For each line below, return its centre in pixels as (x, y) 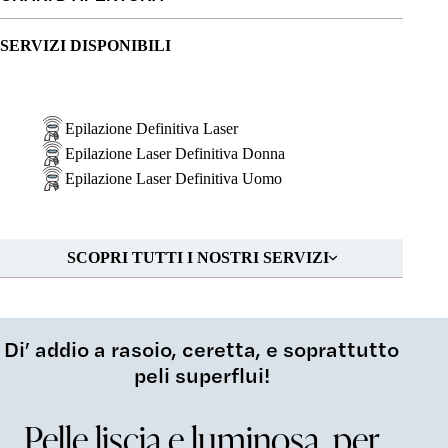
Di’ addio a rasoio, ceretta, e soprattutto (202, 348)
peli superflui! (201, 374)
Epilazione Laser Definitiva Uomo (173, 178)
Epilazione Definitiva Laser (151, 128)
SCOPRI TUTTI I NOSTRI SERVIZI (197, 257)
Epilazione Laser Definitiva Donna (175, 153)
